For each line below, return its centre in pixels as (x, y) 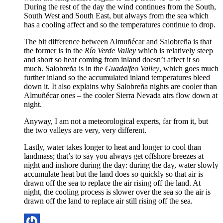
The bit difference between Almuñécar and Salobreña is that (118, 42)
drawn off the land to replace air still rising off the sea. (108, 201)
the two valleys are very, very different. (85, 130)
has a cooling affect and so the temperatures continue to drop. (120, 25)
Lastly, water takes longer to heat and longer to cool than (112, 147)
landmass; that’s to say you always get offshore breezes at (114, 156)
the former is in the (54, 51)
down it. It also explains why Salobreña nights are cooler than (120, 87)
